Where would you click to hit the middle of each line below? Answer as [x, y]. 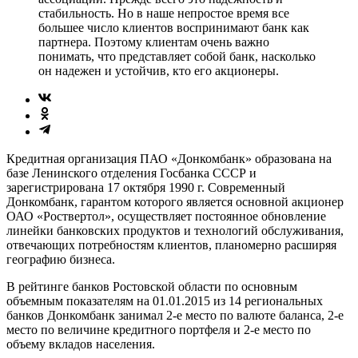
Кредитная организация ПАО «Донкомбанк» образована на [169, 158]
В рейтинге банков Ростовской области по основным [152, 286]
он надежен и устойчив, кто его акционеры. [159, 70]
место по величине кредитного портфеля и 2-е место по [159, 329]
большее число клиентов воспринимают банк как [174, 27]
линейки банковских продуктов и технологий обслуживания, [175, 230]
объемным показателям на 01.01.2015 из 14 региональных [165, 300]
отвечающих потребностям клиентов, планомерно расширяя [171, 245]
